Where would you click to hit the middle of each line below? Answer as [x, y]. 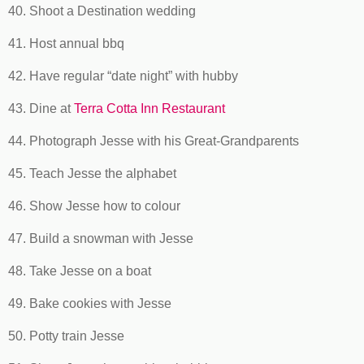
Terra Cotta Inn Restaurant [149, 108]
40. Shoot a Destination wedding [102, 11]
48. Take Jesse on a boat [80, 271]
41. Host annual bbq [66, 43]
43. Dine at [41, 108]
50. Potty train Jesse [66, 336]
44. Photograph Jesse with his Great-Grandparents [154, 141]
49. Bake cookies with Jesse [90, 303]
